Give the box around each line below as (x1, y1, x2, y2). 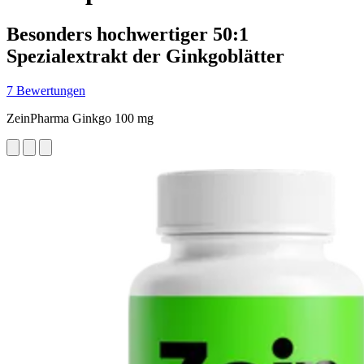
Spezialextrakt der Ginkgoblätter (6, 45, 284, 67)
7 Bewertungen (6, 83, 85, 97)
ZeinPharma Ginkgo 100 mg (6, 110, 154, 125)
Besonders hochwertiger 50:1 (6, 23, 249, 45)
